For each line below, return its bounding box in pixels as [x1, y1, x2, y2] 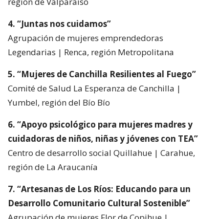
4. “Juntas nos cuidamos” [8, 18, 111, 30]
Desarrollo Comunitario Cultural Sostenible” [8, 197, 190, 209]
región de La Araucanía [8, 161, 98, 173]
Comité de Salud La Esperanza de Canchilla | [8, 83, 181, 94]
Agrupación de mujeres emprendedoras [8, 32, 163, 44]
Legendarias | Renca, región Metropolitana [8, 46, 174, 58]
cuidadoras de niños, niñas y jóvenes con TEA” [8, 133, 198, 145]
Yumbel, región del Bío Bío [8, 97, 110, 109]
